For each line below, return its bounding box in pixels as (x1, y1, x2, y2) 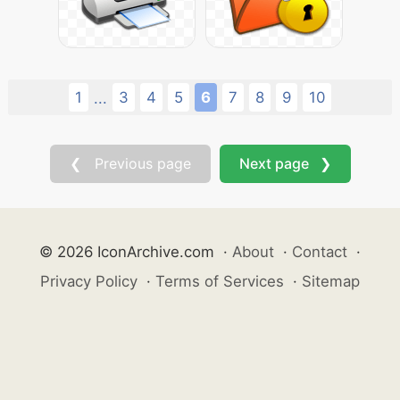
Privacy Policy (40, 272, 137, 290)
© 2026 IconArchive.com (39, 243, 214, 261)
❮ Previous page (69, 154, 191, 172)
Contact (292, 243, 347, 261)
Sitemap (302, 272, 360, 290)
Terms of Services (155, 272, 284, 290)
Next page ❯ (238, 154, 331, 172)
